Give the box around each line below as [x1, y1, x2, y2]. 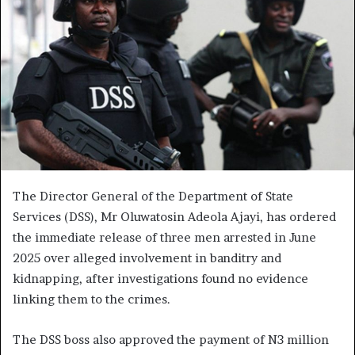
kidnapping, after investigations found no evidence [13, 270, 308, 286]
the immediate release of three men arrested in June [13, 229, 316, 245]
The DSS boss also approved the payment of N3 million [13, 331, 329, 347]
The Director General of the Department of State [13, 188, 293, 204]
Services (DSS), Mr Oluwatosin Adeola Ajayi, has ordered [13, 208, 336, 224]
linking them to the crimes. [13, 291, 170, 307]
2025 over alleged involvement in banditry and [13, 250, 281, 265]
